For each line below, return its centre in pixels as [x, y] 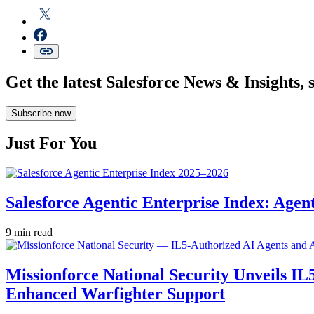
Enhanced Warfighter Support [115, 294]
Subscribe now [41, 113]
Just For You [51, 143]
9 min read [29, 233]
